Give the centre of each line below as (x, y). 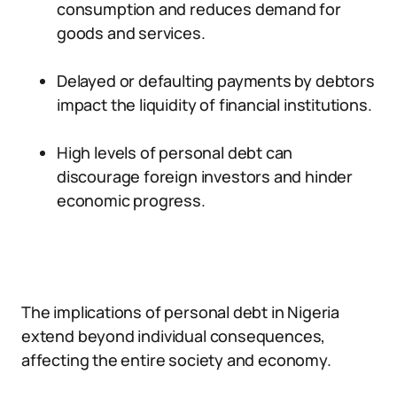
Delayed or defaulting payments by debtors (216, 81)
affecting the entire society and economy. (176, 360)
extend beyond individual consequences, (174, 336)
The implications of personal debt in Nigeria (181, 312)
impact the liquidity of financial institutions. (214, 105)
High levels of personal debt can (175, 152)
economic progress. (131, 200)
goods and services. (131, 33)
